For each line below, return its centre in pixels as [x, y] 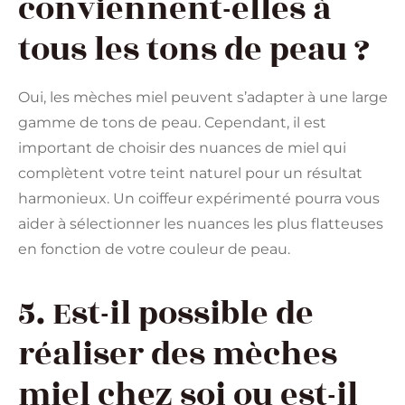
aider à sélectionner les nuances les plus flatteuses [201, 223]
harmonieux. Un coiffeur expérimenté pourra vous [199, 198]
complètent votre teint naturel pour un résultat [190, 173]
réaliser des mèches [178, 354]
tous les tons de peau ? [194, 49]
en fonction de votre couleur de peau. [154, 249]
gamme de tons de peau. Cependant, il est [172, 122]
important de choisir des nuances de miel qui [182, 147]
